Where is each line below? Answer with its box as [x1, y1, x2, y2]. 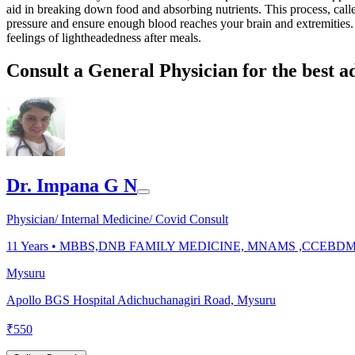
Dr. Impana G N [6, 175, 137, 197]
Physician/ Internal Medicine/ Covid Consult [6, 212, 228, 227]
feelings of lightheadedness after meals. [6, 30, 201, 44]
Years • [18, 239, 59, 254]
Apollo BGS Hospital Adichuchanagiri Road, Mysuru [6, 293, 276, 307]
